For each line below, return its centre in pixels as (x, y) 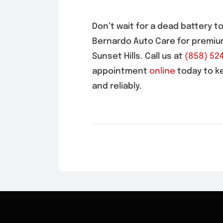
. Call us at (162, 57)
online (162, 72)
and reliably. (117, 87)
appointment (120, 72)
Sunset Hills (116, 57)
